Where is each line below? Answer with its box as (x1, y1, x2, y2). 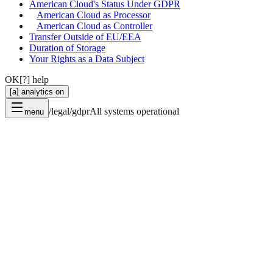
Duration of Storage (29, 42, 105, 53)
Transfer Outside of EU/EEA (29, 31, 141, 42)
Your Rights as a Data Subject (29, 53, 144, 64)
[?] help (19, 74, 49, 85)
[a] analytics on (10, 87, 64, 96)
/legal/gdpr (49, 105, 90, 116)
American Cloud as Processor (37, 9, 151, 20)
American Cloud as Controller (37, 20, 152, 31)
